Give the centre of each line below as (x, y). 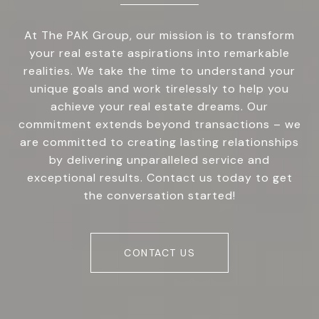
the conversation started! (159, 196)
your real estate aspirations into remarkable (159, 53)
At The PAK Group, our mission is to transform (159, 36)
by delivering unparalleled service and (159, 160)
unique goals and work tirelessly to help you (159, 89)
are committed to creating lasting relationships (159, 142)
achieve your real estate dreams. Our (159, 107)
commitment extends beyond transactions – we (159, 125)
